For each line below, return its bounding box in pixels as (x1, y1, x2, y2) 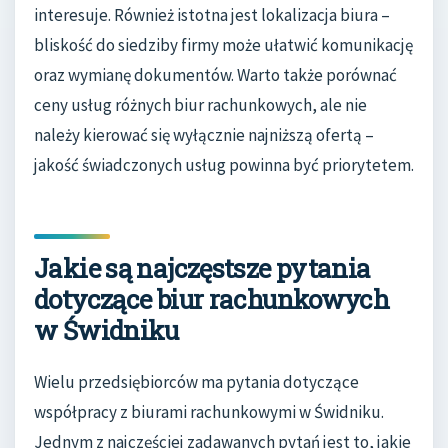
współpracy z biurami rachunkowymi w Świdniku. (34, 401, 384, 424)
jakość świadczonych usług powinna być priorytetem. (34, 153, 414, 176)
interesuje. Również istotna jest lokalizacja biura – (34, 3, 390, 26)
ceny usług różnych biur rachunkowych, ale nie (34, 93, 367, 116)
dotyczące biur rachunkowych (34, 281, 390, 316)
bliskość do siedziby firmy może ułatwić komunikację (34, 33, 413, 56)
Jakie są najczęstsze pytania (34, 250, 371, 285)
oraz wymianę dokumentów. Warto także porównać (34, 63, 397, 86)
